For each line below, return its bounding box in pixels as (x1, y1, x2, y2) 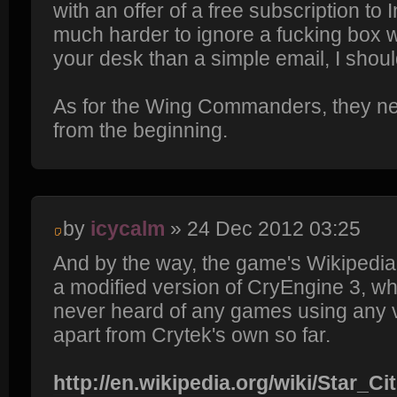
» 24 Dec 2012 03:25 (165, 216, 361, 240)
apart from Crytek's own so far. (53, 323, 331, 347)
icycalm (90, 216, 165, 240)
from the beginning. (53, 118, 228, 142)
